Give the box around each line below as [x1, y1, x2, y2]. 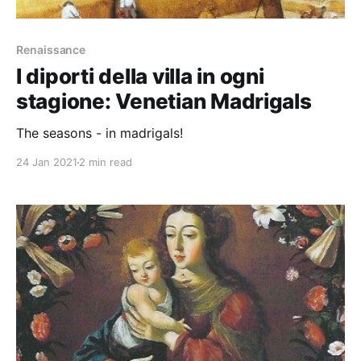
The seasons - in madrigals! [16, 125, 183, 142]
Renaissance [16, 43, 86, 57]
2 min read [79, 156, 132, 169]
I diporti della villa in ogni [16, 64, 264, 89]
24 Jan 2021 [16, 156, 77, 169]
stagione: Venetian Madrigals [16, 89, 312, 114]
